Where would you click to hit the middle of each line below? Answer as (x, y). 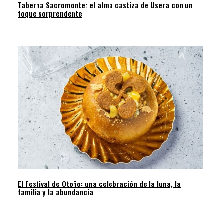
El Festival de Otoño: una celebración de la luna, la (99, 184)
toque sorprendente (50, 13)
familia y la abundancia (55, 192)
